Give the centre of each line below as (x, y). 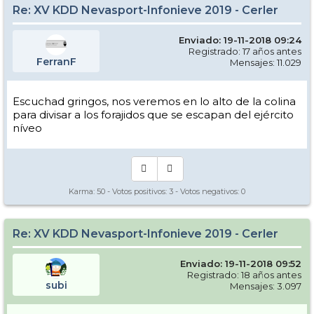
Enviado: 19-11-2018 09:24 (240, 40)
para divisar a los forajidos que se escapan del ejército (153, 114)
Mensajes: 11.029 (266, 62)
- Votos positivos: (137, 191)
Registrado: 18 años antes (244, 274)
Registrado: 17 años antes (245, 51)
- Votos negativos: (207, 191)
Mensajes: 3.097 (266, 286)
